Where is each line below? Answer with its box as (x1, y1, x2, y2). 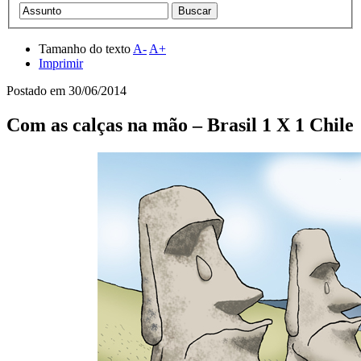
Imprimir (39, 56, 83, 70)
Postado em (6, 83, 68, 98)
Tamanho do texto (39, 41, 133, 56)
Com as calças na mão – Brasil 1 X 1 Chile (6, 114, 354, 135)
